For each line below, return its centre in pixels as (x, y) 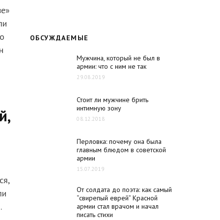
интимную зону (99, 108)
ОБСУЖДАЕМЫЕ (59, 38)
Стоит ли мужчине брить (112, 100)
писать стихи (95, 215)
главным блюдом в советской (121, 150)
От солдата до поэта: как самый (124, 190)
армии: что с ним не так (111, 66)
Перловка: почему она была (119, 141)
